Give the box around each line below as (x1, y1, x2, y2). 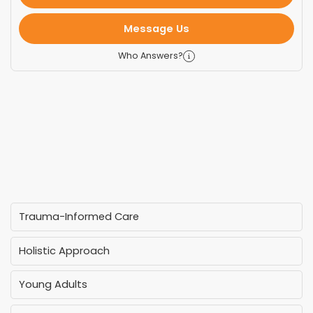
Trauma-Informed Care (19, 210, 140, 224)
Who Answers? (118, 50, 184, 62)
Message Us (124, 22, 189, 36)
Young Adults (19, 277, 88, 292)
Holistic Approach (19, 243, 110, 258)
